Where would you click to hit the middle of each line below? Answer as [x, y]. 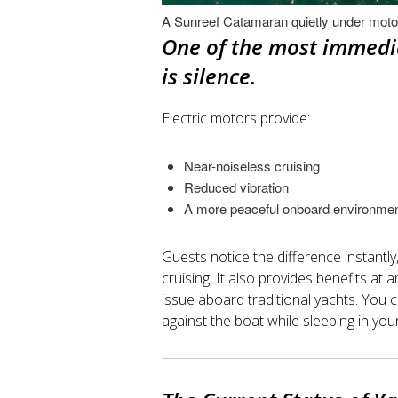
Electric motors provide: [236, 119]
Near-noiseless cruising [252, 166]
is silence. [209, 76]
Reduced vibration [236, 187]
